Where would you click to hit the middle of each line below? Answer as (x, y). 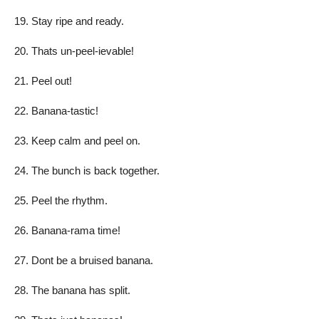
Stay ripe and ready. (78, 21)
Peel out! (52, 80)
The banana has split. (81, 290)
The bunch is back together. (95, 170)
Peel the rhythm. (69, 200)
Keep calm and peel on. (86, 140)
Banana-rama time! (76, 230)
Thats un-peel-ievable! (83, 51)
